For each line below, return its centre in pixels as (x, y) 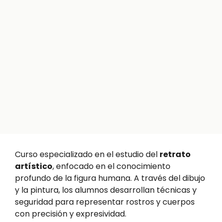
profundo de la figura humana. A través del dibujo (110, 178)
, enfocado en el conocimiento (111, 166)
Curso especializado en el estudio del (87, 154)
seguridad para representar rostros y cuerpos (105, 202)
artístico (34, 166)
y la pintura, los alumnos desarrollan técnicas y (106, 190)
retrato (175, 154)
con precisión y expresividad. (71, 214)
